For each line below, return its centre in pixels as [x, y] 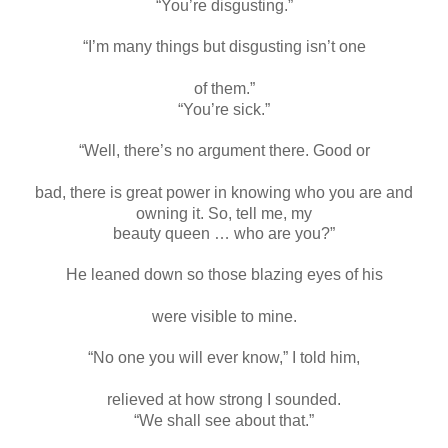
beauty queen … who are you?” [224, 233]
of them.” [224, 88]
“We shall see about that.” [224, 420]
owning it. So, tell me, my [224, 213]
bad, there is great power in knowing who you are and [224, 192]
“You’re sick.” [224, 109]
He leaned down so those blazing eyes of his [224, 274]
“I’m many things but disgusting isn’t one [224, 46]
